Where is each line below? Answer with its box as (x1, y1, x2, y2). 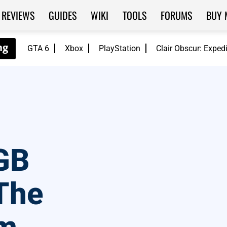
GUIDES (48, 8, 77, 23)
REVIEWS (1, 8, 34, 23)
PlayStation (99, 44, 140, 53)
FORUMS (160, 8, 192, 23)
